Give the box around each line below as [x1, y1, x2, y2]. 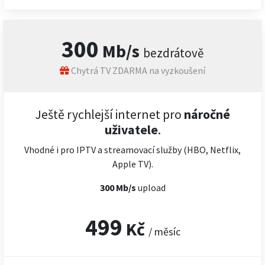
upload [137, 182, 166, 193]
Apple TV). [112, 158, 153, 170]
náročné [182, 106, 230, 122]
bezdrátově [143, 45, 203, 61]
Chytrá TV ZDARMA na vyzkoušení [69, 64, 205, 76]
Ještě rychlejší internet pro [35, 106, 182, 122]
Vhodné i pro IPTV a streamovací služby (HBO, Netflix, [24, 144, 241, 156]
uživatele [104, 122, 158, 138]
